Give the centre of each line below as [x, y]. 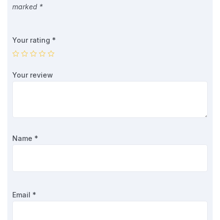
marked [26, 6]
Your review [34, 75]
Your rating [32, 40]
